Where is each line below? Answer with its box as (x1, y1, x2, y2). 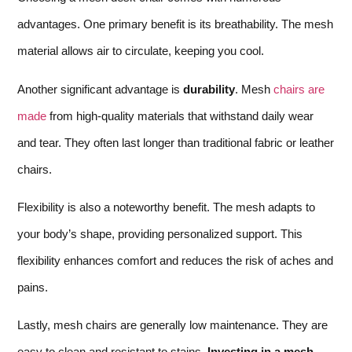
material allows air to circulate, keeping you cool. (17, 44, 264, 58)
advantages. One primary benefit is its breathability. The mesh (17, 17, 333, 31)
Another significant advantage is (17, 82, 183, 96)
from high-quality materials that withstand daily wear (46, 108, 313, 123)
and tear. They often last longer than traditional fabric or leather (17, 135, 334, 149)
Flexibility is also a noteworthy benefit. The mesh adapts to (17, 200, 315, 214)
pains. (17, 280, 48, 294)
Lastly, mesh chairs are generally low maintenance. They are (17, 318, 328, 332)
